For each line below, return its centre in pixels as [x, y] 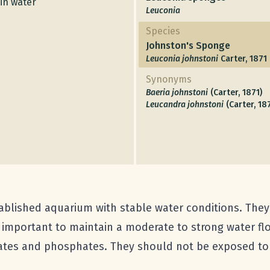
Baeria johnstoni [177, 93]
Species [163, 31]
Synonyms [169, 79]
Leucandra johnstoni [185, 105]
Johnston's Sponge [188, 46]
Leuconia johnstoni [182, 59]
